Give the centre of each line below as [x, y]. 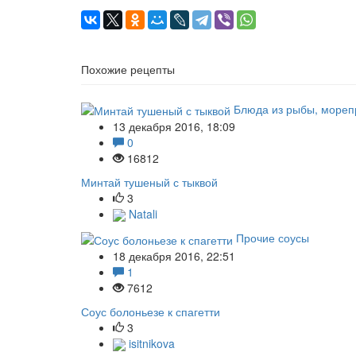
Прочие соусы [273, 238]
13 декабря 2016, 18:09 [174, 126]
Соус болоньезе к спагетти [151, 311]
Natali [141, 213]
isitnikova [150, 343]
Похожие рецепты [128, 69]
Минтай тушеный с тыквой [149, 182]
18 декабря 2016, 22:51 [174, 255]
